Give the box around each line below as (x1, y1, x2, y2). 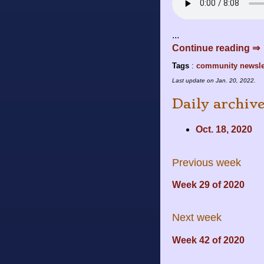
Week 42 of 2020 (172, 235, 245, 246)
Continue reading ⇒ (172, 42, 260, 53)
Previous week (172, 156, 241, 169)
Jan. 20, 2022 (216, 77, 254, 84)
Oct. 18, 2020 (196, 124, 252, 135)
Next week (172, 212, 222, 224)
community (196, 61, 237, 70)
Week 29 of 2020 (172, 180, 245, 190)
